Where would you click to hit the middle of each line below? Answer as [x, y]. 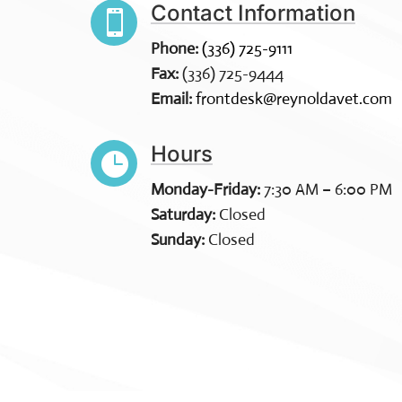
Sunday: [177, 239]
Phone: [174, 49]
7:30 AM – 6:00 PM [326, 189]
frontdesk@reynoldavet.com [293, 99]
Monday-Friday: [205, 189]
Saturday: [183, 214]
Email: [171, 99]
